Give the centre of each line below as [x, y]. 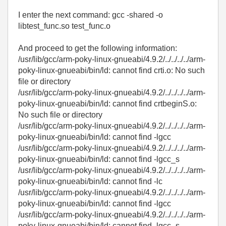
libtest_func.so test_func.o [64, 26]
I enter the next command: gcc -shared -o [91, 15]
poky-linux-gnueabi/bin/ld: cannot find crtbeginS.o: [107, 104]
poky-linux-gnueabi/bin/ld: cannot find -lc [90, 181]
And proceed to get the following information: [98, 48]
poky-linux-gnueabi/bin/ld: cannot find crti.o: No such [111, 70]
